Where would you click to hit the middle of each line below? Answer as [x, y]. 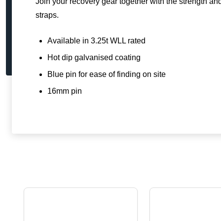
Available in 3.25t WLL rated [96, 41]
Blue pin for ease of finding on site [107, 74]
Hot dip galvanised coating [94, 57]
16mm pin [65, 91]
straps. [47, 15]
